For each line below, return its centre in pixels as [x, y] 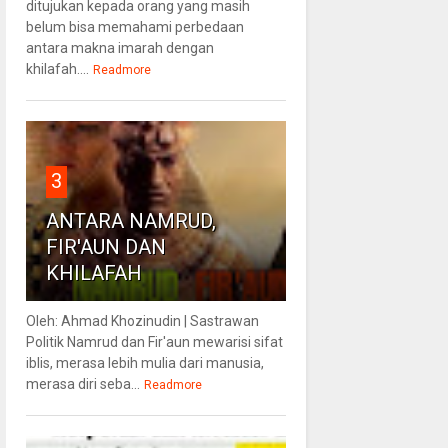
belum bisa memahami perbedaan [134, 26]
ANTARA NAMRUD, [130, 220]
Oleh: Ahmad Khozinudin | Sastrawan [142, 320]
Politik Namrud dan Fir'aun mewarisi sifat [154, 341]
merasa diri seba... [82, 383]
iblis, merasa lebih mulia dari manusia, [144, 362]
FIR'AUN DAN [105, 246]
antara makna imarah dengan [119, 47]
